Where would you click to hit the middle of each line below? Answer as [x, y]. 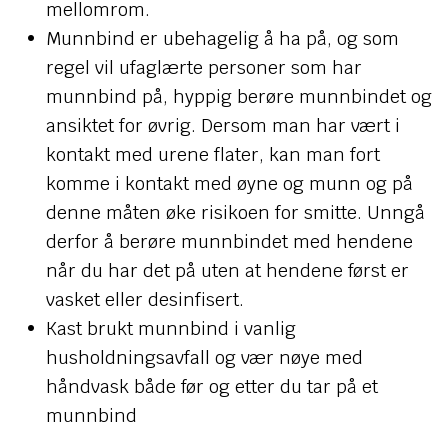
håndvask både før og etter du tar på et [211, 386]
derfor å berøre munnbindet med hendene [229, 241]
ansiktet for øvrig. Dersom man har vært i [222, 125]
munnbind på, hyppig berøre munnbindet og [238, 96]
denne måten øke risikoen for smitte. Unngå [235, 212]
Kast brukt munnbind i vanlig [170, 328]
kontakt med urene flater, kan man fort [212, 154]
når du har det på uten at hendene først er [227, 270]
